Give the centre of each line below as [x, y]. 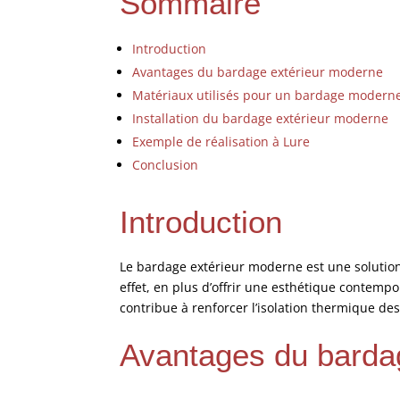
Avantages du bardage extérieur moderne [258, 71]
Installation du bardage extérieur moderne [261, 118]
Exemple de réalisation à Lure [221, 141]
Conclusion [166, 164]
